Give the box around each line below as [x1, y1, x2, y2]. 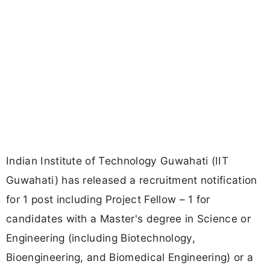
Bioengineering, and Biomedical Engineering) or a [6, 251, 254, 264]
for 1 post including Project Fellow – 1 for [6, 193, 210, 206]
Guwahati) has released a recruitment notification [6, 174, 257, 187]
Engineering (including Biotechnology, [6, 231, 195, 245]
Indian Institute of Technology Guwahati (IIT [6, 154, 229, 168]
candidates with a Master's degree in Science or [6, 212, 251, 225]
